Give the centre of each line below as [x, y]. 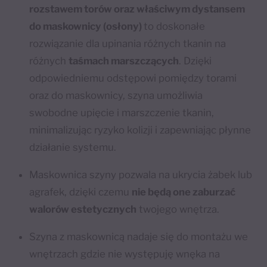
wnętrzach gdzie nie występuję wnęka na [125, 254]
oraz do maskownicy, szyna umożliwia [116, 96]
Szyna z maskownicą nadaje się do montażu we [139, 236]
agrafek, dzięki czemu [81, 192]
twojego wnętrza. [178, 209]
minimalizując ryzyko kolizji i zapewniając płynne [140, 130]
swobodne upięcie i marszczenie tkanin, [122, 113]
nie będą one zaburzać [184, 192]
